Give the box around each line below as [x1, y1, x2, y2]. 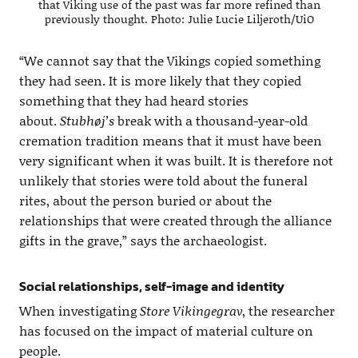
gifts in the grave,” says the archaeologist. [18, 231, 267, 250]
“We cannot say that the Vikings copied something [18, 51, 320, 70]
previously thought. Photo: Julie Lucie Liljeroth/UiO [44, 10, 314, 28]
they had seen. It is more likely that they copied [18, 71, 301, 90]
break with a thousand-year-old [113, 111, 308, 130]
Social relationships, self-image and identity [18, 276, 284, 296]
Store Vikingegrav [139, 301, 242, 320]
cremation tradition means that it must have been [18, 131, 322, 150]
